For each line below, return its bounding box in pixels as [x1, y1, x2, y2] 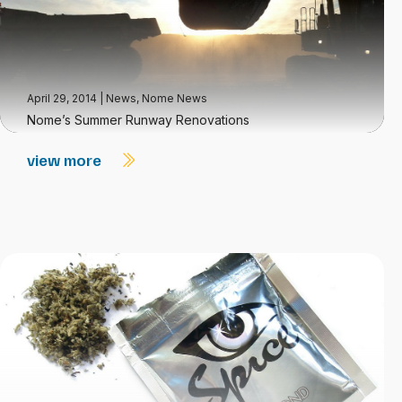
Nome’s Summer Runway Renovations [27, 112, 249, 127]
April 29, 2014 [27, 92, 100, 105]
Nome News [142, 92, 207, 105]
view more [27, 150, 105, 170]
